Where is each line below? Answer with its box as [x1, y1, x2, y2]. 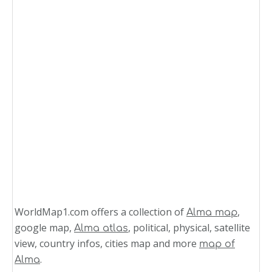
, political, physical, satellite [128, 221, 250, 235]
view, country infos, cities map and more [15, 237, 199, 251]
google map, [15, 221, 74, 235]
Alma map [186, 207, 237, 219]
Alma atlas [74, 223, 128, 234]
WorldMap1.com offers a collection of [15, 205, 186, 219]
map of [199, 239, 235, 250]
